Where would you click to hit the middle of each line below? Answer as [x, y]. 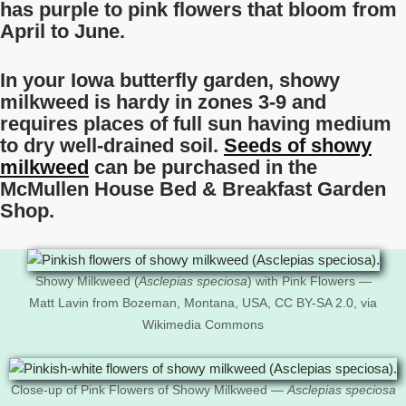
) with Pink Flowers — [309, 281]
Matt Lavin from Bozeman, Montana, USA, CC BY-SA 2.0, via [203, 303]
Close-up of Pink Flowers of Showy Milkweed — [149, 390]
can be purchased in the [203, 167]
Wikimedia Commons [203, 325]
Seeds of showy [298, 145]
